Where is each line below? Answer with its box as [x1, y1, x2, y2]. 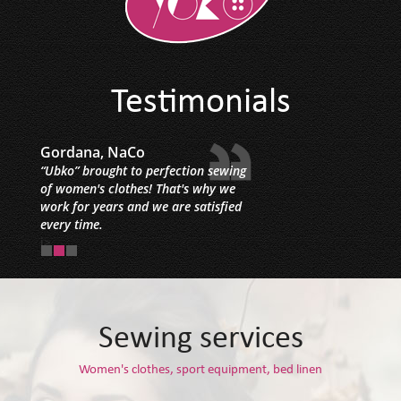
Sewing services [98, 323, 303, 358]
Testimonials [110, 85, 291, 124]
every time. [40, 216, 103, 234]
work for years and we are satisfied [40, 198, 242, 216]
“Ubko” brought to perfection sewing [40, 162, 246, 180]
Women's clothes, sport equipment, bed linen [79, 363, 322, 379]
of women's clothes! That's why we [40, 180, 235, 198]
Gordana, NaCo [40, 142, 145, 163]
